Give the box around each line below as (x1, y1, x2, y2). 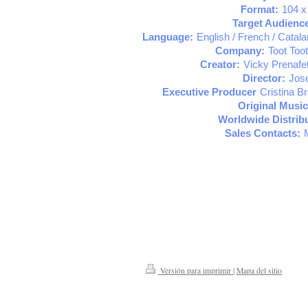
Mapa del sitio (236, 265, 282, 276)
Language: (142, 31, 193, 43)
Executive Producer (162, 86, 256, 98)
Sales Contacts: (224, 127, 300, 139)
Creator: (199, 58, 240, 70)
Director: (242, 72, 285, 84)
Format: (241, 3, 278, 15)
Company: (214, 45, 265, 56)
